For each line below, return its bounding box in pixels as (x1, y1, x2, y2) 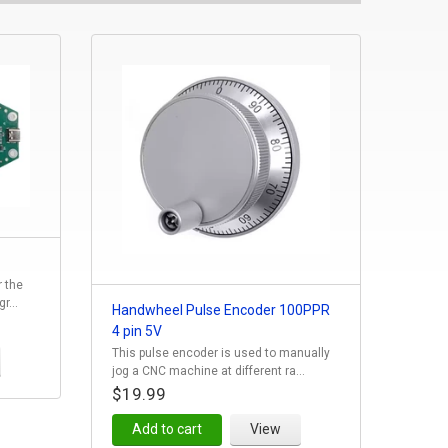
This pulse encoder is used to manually (111, 345, 330, 360)
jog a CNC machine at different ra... (111, 363, 305, 378)
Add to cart (131, 420, 202, 437)
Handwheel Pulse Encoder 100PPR (111, 301, 330, 318)
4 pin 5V (111, 322, 162, 339)
